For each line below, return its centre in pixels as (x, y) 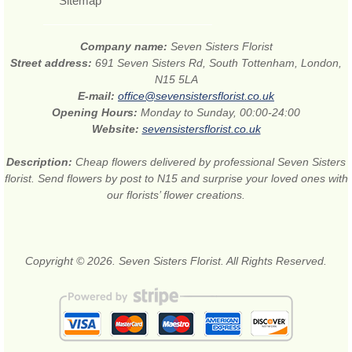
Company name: (125, 46)
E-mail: (98, 95)
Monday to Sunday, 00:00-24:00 (220, 112)
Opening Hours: (96, 112)
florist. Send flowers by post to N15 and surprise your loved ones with (176, 178)
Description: (41, 161)
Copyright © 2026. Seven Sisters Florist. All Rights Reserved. (176, 260)
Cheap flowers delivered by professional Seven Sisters (211, 161)
